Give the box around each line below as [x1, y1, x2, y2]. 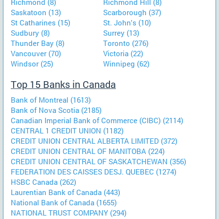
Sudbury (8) [11, 28, 50, 38]
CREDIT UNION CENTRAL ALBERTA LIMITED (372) [11, 135, 177, 146]
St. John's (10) [103, 18, 151, 27]
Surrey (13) [103, 28, 139, 38]
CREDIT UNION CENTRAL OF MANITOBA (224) [11, 146, 165, 156]
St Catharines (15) [11, 18, 70, 27]
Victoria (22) [103, 48, 143, 58]
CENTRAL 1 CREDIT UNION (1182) [11, 125, 124, 135]
